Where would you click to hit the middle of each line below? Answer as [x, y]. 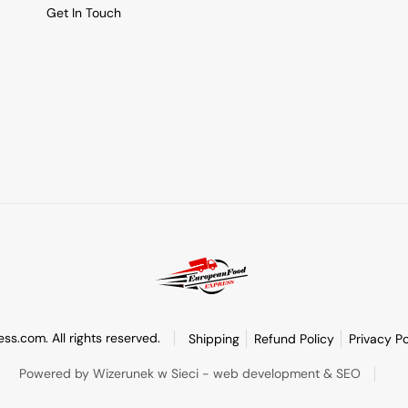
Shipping [214, 338]
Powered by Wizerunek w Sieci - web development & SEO [190, 373]
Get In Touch [84, 12]
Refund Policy [294, 338]
